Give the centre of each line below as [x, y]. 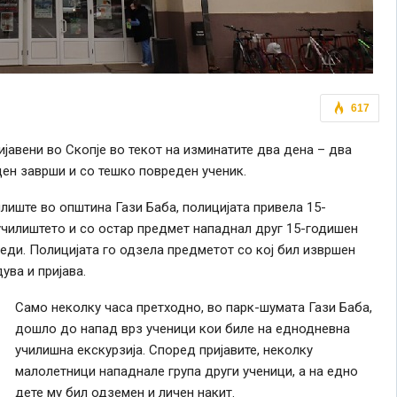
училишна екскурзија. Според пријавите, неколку [163, 350]
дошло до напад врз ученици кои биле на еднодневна [182, 328]
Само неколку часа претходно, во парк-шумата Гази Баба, [193, 307]
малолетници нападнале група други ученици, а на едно [186, 371]
